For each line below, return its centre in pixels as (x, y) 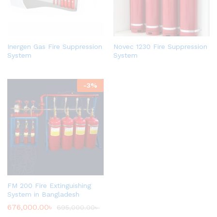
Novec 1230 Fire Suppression (160, 47)
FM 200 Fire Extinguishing (49, 186)
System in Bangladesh (43, 194)
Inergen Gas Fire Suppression (55, 47)
